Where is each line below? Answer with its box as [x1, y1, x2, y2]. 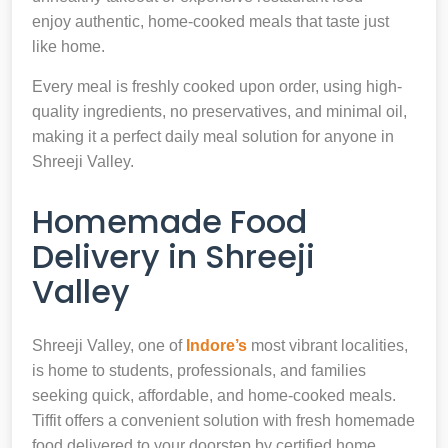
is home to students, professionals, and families [32, 361, 366, 379]
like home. [32, 37, 105, 55]
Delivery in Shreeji [32, 233, 315, 279]
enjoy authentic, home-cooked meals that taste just [32, 12, 389, 30]
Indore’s [186, 336, 247, 354]
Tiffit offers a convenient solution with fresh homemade [32, 411, 415, 429]
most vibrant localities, [247, 336, 408, 354]
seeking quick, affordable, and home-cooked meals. [32, 386, 396, 404]
